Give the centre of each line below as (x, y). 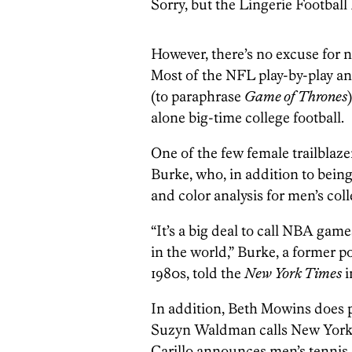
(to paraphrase (198, 96)
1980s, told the (198, 273)
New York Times (293, 273)
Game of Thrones (296, 96)
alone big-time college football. (247, 117)
